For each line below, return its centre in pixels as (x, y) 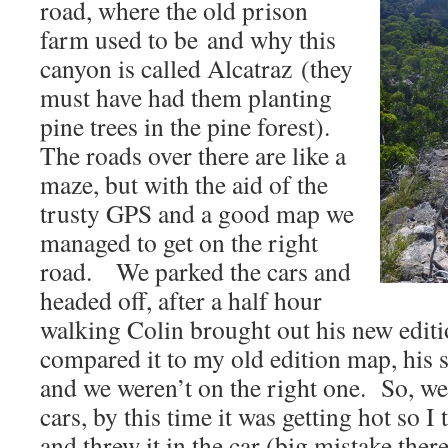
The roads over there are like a (193, 155)
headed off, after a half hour (181, 300)
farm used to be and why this (188, 39)
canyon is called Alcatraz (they (196, 68)
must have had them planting (186, 97)
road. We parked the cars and (195, 271)
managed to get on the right (179, 242)
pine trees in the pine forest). (189, 126)
